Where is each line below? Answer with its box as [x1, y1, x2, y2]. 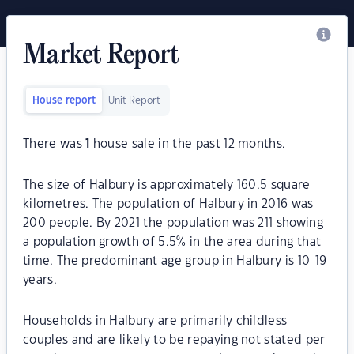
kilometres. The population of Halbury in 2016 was [23, 198, 314, 210]
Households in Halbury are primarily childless [23, 315, 288, 327]
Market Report [23, 41, 179, 71]
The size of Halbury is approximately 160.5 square [23, 179, 311, 191]
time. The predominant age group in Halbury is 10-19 [23, 255, 327, 267]
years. [23, 274, 57, 286]
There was [23, 138, 86, 150]
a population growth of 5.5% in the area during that [23, 236, 322, 248]
